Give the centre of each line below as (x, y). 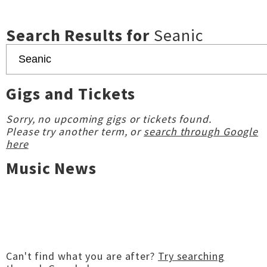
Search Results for (80, 35)
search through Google (201, 131)
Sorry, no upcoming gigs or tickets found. (109, 119)
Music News (51, 168)
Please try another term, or (75, 131)
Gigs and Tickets (71, 94)
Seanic (178, 35)
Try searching (191, 256)
